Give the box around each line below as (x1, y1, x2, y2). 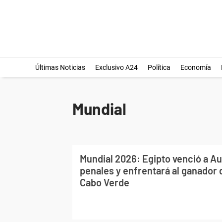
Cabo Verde (80, 176, 129, 188)
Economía (180, 63, 211, 71)
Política (147, 63, 170, 71)
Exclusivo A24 (95, 63, 138, 71)
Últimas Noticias (35, 63, 85, 71)
